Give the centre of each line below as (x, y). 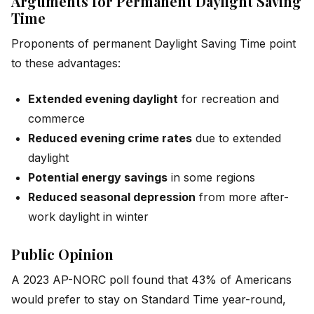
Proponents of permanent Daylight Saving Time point (153, 44)
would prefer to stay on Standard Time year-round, (149, 299)
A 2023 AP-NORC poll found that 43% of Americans (151, 279)
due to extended (237, 138)
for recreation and (228, 98)
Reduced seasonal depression (112, 197)
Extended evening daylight (103, 98)
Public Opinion (62, 254)
